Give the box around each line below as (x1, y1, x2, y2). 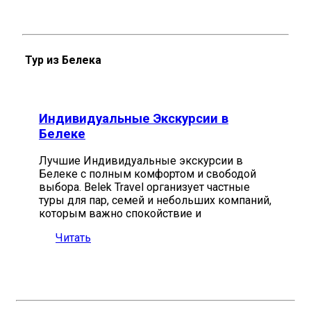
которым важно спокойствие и (39, 207, 201, 221)
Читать (56, 231, 91, 245)
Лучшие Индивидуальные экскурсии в (39, 154, 243, 168)
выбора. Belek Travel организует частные (39, 180, 250, 194)
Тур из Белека (25, 53, 101, 67)
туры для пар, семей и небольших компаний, (39, 194, 271, 208)
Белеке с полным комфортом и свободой (39, 167, 256, 181)
